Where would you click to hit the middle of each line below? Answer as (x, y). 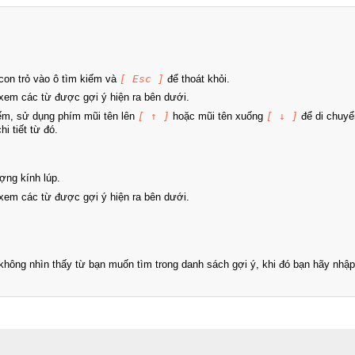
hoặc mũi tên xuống (218, 116)
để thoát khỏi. (197, 78)
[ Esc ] (142, 78)
